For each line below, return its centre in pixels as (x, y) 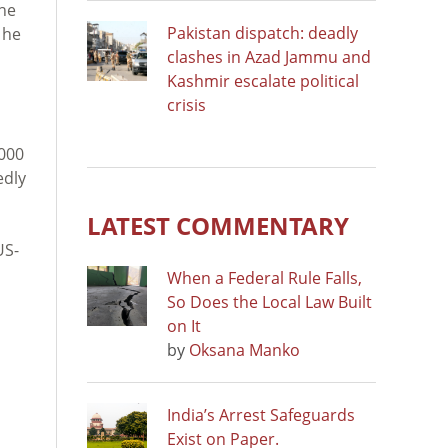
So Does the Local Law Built (269, 301)
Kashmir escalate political (263, 80)
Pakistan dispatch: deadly (262, 32)
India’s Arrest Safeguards (261, 414)
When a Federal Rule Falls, (264, 277)
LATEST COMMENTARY (218, 225)
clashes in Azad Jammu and (269, 56)
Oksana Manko (244, 349)
